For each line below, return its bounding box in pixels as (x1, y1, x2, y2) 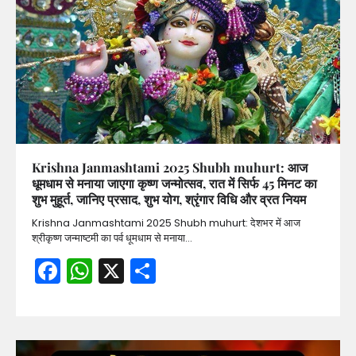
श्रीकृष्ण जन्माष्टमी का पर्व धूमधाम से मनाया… (32, 230, 192, 246)
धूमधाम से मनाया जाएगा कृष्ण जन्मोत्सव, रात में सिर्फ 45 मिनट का (32, 175, 317, 192)
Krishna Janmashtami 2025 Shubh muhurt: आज (32, 159, 308, 176)
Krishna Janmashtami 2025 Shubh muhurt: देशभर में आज (32, 215, 300, 231)
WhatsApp (92, 253, 223, 289)
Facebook (60, 253, 181, 289)
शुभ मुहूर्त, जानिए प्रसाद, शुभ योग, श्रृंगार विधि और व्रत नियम (32, 191, 306, 208)
